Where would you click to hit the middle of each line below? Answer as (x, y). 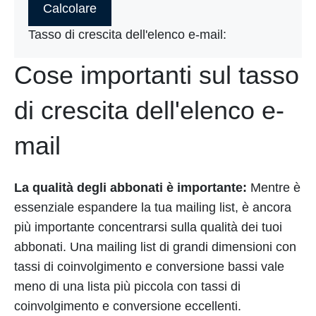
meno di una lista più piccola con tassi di (127, 286)
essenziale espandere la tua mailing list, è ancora (153, 207)
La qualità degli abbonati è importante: (130, 188)
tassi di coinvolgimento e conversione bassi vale (149, 267)
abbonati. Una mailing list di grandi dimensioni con (155, 247)
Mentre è (274, 188)
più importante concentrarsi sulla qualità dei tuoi (148, 227)
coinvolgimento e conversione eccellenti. (128, 306)
